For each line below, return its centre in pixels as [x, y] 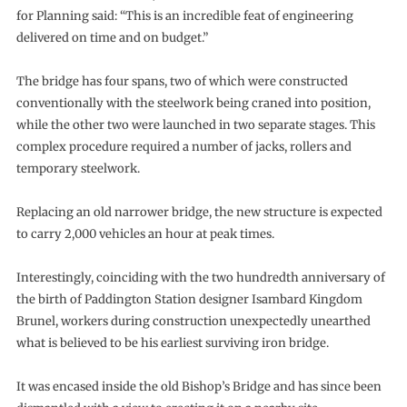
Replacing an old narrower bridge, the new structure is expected [199, 212]
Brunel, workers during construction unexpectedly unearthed [193, 321]
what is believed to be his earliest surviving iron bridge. [172, 342]
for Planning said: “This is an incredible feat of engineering [184, 15]
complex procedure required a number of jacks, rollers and [184, 146]
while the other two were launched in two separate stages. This [195, 124]
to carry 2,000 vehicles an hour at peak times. [145, 233]
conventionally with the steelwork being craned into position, [193, 103]
